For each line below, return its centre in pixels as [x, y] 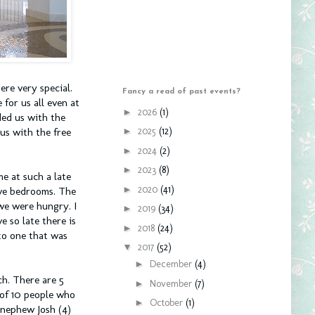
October [167, 303]
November [172, 283]
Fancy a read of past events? [181, 92]
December [172, 264]
